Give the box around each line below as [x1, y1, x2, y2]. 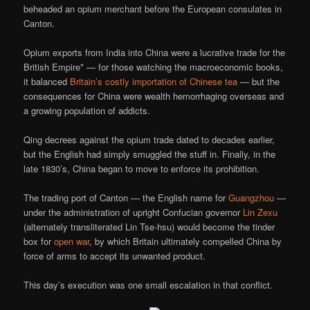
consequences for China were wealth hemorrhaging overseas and [24, 89, 284, 103]
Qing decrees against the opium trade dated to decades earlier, [24, 133, 275, 147]
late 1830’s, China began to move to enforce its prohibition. [24, 162, 260, 176]
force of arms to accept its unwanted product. [24, 249, 206, 263]
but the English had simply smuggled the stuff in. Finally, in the [24, 147, 276, 161]
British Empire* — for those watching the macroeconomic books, [24, 60, 284, 74]
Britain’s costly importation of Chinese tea [70, 75, 238, 89]
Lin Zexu [243, 206, 278, 219]
